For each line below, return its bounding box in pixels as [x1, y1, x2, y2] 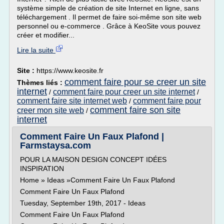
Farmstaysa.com [20, 140, 91, 150]
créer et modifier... [17, 31, 74, 39]
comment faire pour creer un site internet [53, 87, 195, 96]
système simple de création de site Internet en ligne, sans [17, 4, 199, 12]
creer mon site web [17, 106, 84, 114]
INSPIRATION [20, 164, 64, 172]
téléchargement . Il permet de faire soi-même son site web [17, 13, 201, 21]
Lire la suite [17, 46, 55, 54]
